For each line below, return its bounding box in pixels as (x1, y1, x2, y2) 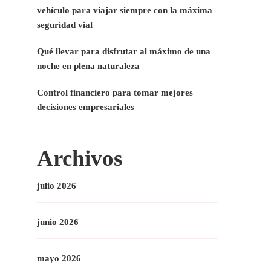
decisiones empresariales (37, 102, 134, 112)
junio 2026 (37, 217, 79, 227)
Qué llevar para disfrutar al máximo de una (37, 46, 211, 56)
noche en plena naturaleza (37, 60, 140, 71)
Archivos (37, 145, 122, 171)
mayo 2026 (37, 253, 81, 263)
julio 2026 (37, 180, 76, 191)
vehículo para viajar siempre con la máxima (37, 5, 212, 15)
